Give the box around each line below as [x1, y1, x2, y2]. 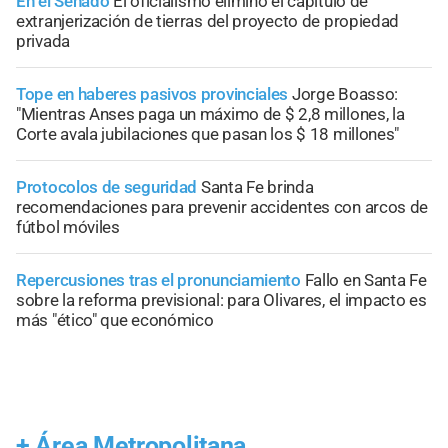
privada [16, 31, 70, 52]
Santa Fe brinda [200, 177, 314, 198]
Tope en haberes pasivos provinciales [16, 84, 289, 105]
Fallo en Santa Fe [304, 270, 427, 291]
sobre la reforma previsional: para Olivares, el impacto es [16, 290, 427, 311]
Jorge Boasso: [291, 84, 399, 105]
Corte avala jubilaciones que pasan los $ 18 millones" [16, 124, 400, 145]
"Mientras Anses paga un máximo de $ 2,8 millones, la [16, 104, 405, 125]
